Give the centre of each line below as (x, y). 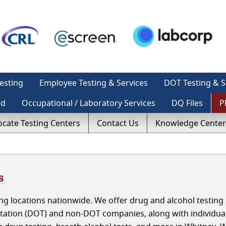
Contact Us (118, 123)
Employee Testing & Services (94, 83)
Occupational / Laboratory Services (89, 103)
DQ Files (187, 103)
